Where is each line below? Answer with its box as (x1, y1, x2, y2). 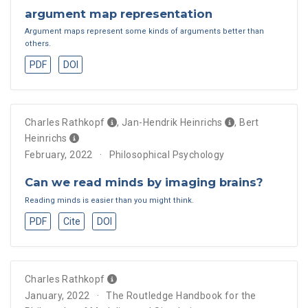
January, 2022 (25, 289, 90, 301)
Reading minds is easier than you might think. (25, 195, 194, 205)
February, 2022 (25, 149, 93, 161)
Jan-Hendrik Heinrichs (122, 117, 223, 129)
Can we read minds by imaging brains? (25, 175, 263, 190)
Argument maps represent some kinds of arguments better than (25, 27, 264, 36)
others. (25, 39, 51, 49)
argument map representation (25, 7, 212, 21)
